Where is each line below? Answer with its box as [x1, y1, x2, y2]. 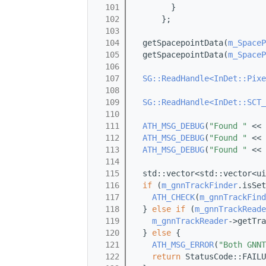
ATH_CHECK [152, 192, 195, 202]
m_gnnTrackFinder [161, 180, 237, 191]
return [152, 252, 180, 262]
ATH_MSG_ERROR [152, 240, 214, 250]
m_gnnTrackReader [152, 216, 228, 226]
